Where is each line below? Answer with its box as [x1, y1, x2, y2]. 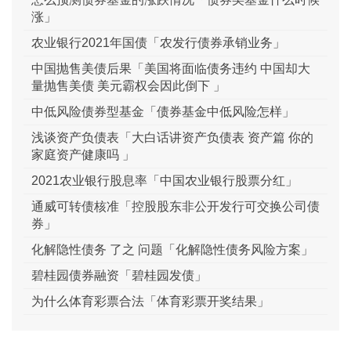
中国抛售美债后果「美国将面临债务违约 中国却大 [31, 62, 310, 76]
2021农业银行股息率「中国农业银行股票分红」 [31, 174, 298, 188]
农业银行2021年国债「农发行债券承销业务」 [31, 36, 285, 50]
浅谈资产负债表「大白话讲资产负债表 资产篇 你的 [31, 131, 313, 145]
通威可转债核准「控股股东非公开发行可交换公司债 [31, 200, 320, 214]
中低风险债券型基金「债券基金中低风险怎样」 [31, 105, 295, 119]
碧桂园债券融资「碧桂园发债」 [31, 269, 207, 283]
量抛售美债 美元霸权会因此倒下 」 [31, 79, 226, 93]
